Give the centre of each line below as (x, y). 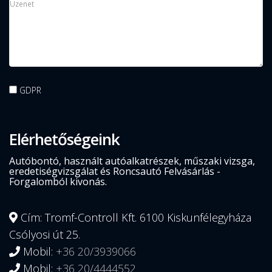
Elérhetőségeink (64, 139)
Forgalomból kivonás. (58, 182)
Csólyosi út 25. (45, 235)
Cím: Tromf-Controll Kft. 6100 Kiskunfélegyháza (134, 218)
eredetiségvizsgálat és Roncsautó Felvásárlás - (115, 172)
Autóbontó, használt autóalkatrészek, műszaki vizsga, (132, 161)
